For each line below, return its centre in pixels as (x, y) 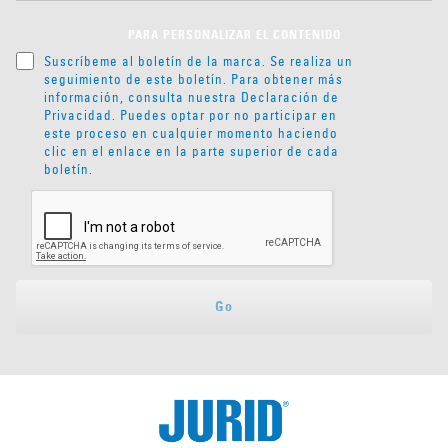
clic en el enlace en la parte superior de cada (191, 151)
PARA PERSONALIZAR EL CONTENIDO (234, 36)
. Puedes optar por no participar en (224, 115)
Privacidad (78, 115)
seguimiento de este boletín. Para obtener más (193, 79)
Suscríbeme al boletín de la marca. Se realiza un (198, 61)
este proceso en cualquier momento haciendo (191, 133)
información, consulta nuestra (142, 97)
